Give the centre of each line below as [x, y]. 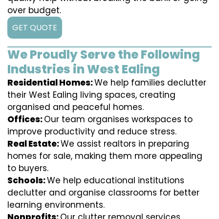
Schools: [27, 181]
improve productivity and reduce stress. [92, 132]
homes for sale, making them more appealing [105, 156]
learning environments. [56, 205]
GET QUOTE [35, 28]
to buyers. [28, 168]
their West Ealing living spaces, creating [91, 95]
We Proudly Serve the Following [104, 55]
